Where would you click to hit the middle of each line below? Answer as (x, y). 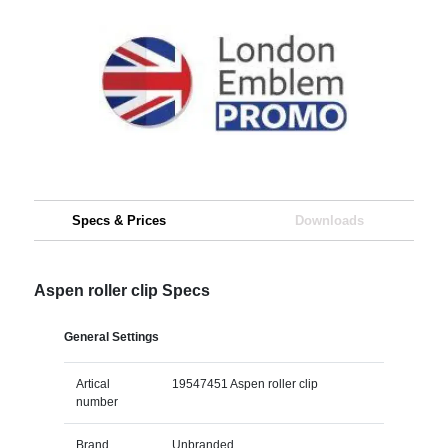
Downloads (329, 220)
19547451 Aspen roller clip (244, 383)
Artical (92, 383)
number (96, 401)
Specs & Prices (118, 220)
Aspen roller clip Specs (121, 290)
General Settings (111, 336)
